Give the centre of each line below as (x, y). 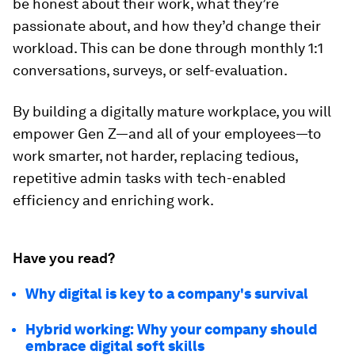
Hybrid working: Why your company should (171, 329)
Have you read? (64, 258)
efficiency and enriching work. (113, 200)
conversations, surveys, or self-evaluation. (150, 70)
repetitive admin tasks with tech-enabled (149, 178)
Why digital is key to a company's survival (168, 294)
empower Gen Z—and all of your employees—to (167, 134)
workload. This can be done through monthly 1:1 (168, 48)
